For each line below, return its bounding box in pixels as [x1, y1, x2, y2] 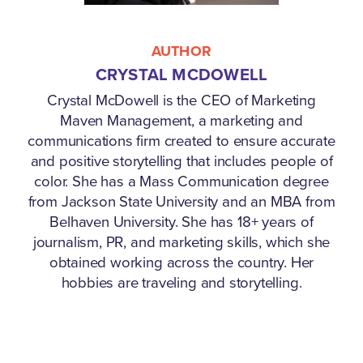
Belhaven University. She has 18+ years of [49, 210, 314, 232]
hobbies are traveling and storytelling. [61, 271, 302, 293]
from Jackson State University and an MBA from [28, 190, 335, 211]
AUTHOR [151, 40, 212, 62]
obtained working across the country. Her [49, 250, 314, 272]
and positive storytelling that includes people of [30, 149, 333, 171]
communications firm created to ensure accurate [28, 129, 335, 151]
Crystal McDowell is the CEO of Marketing [47, 88, 316, 110]
